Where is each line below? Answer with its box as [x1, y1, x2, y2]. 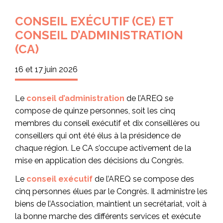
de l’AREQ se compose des [93, 174, 194, 184]
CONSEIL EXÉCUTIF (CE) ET [15, 14, 173, 28]
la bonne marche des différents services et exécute [15, 212, 201, 222]
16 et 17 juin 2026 [15, 65, 78, 75]
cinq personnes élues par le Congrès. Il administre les [15, 187, 208, 197]
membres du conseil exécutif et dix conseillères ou [15, 118, 200, 128]
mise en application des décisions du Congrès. [15, 155, 184, 165]
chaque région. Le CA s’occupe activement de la [15, 143, 191, 153]
